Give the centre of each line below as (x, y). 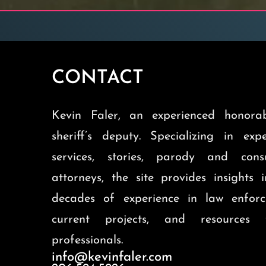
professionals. (88, 241)
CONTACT (98, 79)
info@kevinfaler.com (112, 258)
